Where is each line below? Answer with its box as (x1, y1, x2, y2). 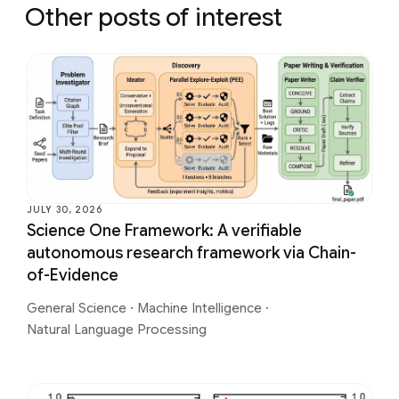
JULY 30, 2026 (27, 203, 102, 216)
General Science (27, 299, 130, 316)
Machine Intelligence (137, 299, 266, 316)
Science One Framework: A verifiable (27, 220, 302, 240)
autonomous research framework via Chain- (27, 242, 356, 263)
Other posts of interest (25, 2, 282, 33)
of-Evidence (27, 265, 118, 285)
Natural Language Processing (27, 321, 207, 338)
